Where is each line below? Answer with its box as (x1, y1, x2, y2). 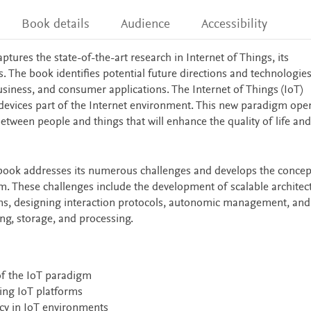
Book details (21, 18, 90, 31)
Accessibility (201, 18, 268, 31)
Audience (121, 18, 171, 31)
